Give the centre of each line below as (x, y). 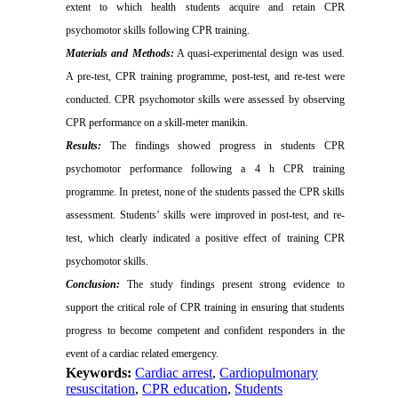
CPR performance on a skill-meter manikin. (157, 123)
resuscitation (101, 389)
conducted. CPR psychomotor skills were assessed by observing (205, 99)
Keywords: (101, 373)
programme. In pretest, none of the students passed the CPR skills (205, 192)
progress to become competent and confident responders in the (205, 330)
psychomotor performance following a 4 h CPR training (205, 169)
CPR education (185, 389)
